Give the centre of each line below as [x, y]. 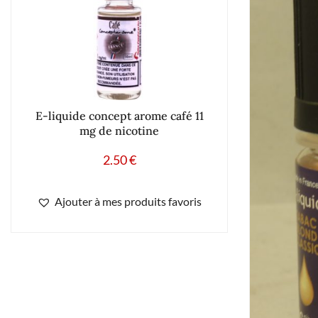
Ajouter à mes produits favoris [128, 201]
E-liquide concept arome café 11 [119, 115]
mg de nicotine [119, 130]
